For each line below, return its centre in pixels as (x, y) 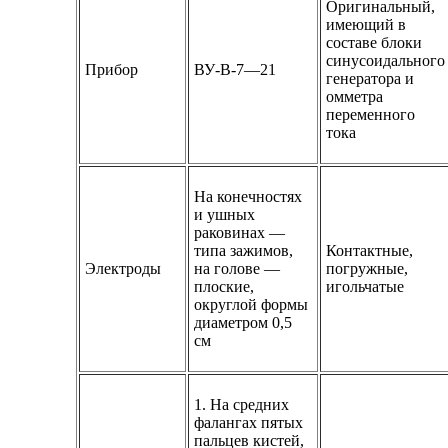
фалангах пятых (249, 422)
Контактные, (370, 250)
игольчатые (365, 286)
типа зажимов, (244, 250)
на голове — (237, 268)
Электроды (123, 268)
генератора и (370, 78)
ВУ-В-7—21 (235, 69)
